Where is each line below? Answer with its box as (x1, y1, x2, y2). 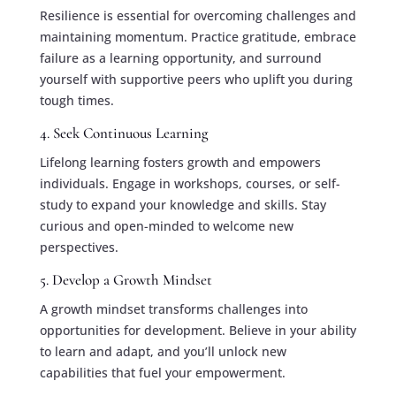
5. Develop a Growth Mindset (39, 270, 212, 289)
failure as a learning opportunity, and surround (39, 49, 322, 66)
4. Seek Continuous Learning (39, 123, 208, 142)
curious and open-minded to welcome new (39, 217, 293, 234)
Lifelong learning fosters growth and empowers (39, 153, 321, 171)
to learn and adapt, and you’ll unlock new (39, 342, 286, 360)
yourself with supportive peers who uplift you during (39, 70, 353, 88)
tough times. (39, 91, 114, 109)
